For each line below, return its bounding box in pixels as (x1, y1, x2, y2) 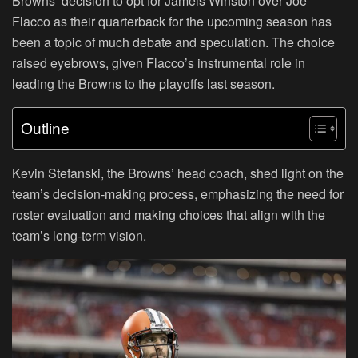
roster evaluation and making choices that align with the (12, 205, 325, 224)
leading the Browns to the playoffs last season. (12, 74, 275, 93)
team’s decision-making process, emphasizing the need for (12, 184, 344, 203)
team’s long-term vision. (12, 225, 146, 245)
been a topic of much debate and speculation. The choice (12, 32, 335, 51)
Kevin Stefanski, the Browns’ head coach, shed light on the (12, 163, 344, 182)
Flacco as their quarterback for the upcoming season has (12, 11, 332, 30)
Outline (21, 116, 70, 138)
